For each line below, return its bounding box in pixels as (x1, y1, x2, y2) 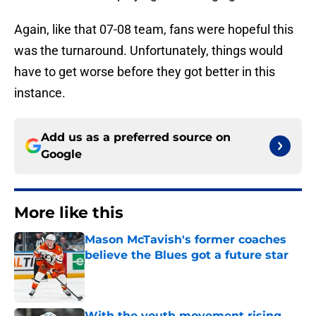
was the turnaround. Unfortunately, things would (14, 43, 283, 59)
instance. (14, 85, 66, 101)
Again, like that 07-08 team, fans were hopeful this (14, 22, 293, 37)
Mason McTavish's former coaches (85, 233, 286, 247)
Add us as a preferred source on (41, 130, 231, 145)
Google (41, 147, 82, 162)
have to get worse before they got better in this (14, 64, 275, 80)
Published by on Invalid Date (84, 263, 207, 275)
